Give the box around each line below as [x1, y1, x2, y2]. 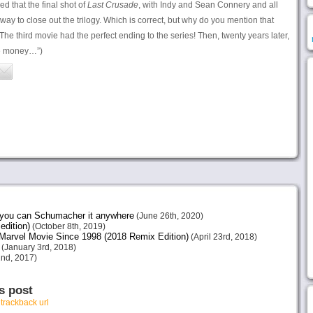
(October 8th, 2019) [29, 221, 105, 231]
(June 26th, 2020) [133, 211, 203, 221]
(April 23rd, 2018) [188, 232, 257, 242]
